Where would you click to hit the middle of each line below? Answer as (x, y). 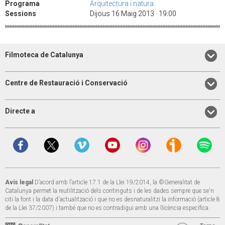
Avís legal (19, 183)
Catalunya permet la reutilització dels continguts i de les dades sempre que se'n (109, 191)
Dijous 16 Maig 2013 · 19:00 (135, 13)
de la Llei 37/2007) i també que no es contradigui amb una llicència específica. (107, 208)
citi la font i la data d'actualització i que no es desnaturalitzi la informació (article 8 (113, 200)
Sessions (21, 13)
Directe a (20, 111)
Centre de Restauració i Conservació (66, 83)
